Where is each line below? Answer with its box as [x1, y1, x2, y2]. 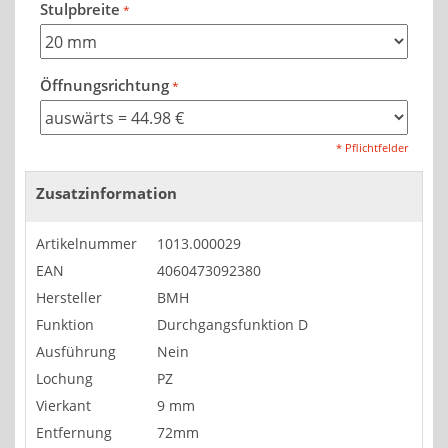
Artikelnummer [36, 234, 137, 254]
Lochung [36, 369, 93, 389]
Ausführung [36, 342, 116, 362]
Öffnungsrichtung [40, 75, 169, 97]
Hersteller [36, 288, 102, 308]
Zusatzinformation [36, 183, 177, 205]
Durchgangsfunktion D [157, 315, 308, 335]
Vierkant [36, 396, 91, 416]
